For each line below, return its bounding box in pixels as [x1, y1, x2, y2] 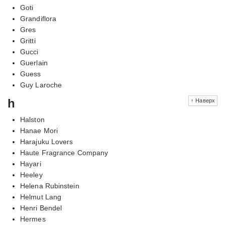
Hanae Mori [20, 126, 58, 135]
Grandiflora [20, 14, 57, 23]
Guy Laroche [20, 80, 62, 89]
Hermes [20, 214, 46, 223]
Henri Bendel [20, 203, 62, 212]
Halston [20, 115, 45, 124]
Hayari [20, 159, 41, 168]
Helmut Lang [20, 192, 62, 201]
